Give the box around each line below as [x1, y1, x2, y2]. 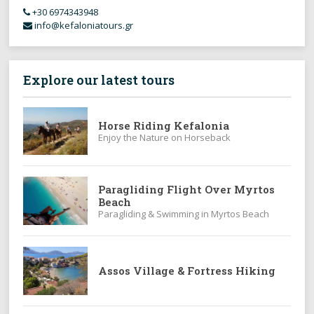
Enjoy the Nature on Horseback [97, 131, 231, 144]
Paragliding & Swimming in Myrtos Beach [97, 207, 269, 220]
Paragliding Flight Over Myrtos [97, 182, 275, 196]
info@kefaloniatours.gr [34, 18, 134, 32]
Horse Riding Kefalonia [97, 118, 229, 133]
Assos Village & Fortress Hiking [97, 264, 275, 278]
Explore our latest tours [23, 71, 175, 88]
